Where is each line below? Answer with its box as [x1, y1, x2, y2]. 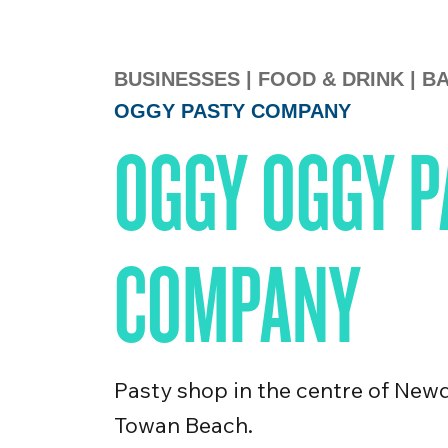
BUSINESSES [114, 68, 240, 90]
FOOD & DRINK [258, 68, 410, 90]
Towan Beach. [114, 411, 253, 439]
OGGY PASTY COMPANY [114, 100, 351, 122]
